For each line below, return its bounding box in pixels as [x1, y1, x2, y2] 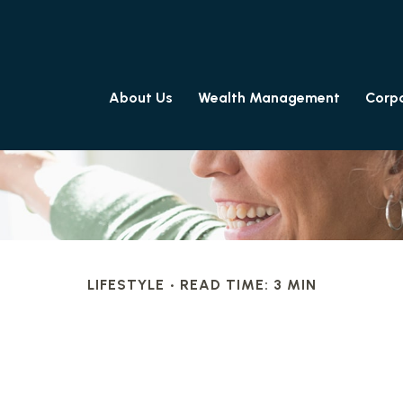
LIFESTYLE [86, 275, 165, 293]
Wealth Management [198, 88, 340, 106]
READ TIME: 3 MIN [179, 275, 317, 293]
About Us [109, 88, 173, 106]
